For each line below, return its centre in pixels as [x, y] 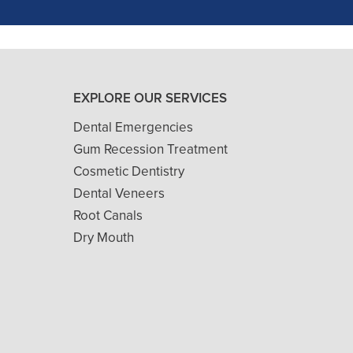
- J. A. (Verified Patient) [176, 28]
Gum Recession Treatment [150, 149]
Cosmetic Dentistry [129, 171]
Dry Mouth [104, 238]
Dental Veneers [119, 193]
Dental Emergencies [133, 127]
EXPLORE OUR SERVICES [150, 98]
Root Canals [108, 216]
